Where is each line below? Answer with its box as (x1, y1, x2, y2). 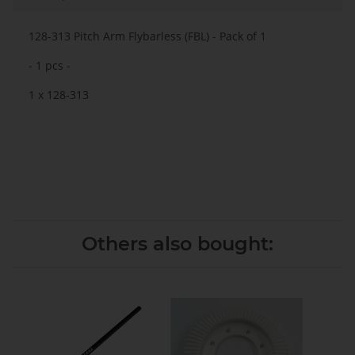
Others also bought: (82, 232, 273, 256)
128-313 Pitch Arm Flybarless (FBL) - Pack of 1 (29, 29, 266, 44)
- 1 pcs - (29, 58, 71, 74)
